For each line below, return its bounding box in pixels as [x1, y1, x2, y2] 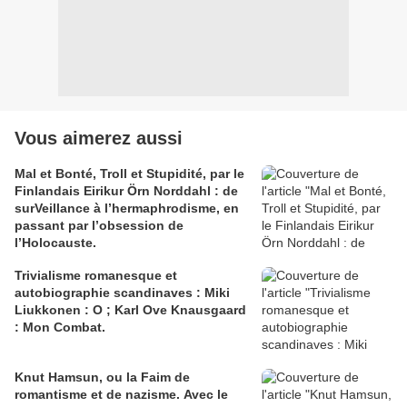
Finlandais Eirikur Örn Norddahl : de [15, 184, 238, 199]
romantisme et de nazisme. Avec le [15, 387, 228, 402]
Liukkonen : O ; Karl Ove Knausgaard [15, 303, 246, 318]
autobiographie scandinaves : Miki [15, 285, 230, 301]
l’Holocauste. [15, 235, 96, 251]
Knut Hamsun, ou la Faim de [15, 370, 190, 385]
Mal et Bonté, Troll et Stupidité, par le [15, 166, 244, 182]
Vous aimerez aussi [15, 128, 183, 149]
